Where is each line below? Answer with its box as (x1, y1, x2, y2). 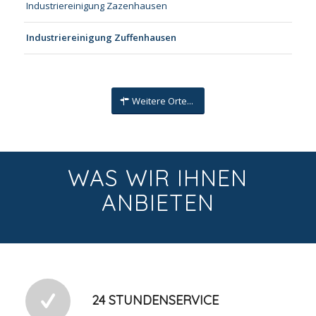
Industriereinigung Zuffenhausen (25, 31, 176, 44)
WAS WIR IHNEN (68, 163, 248, 192)
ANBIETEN (101, 188, 214, 217)
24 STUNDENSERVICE (91, 291, 219, 308)
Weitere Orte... (131, 94, 193, 107)
